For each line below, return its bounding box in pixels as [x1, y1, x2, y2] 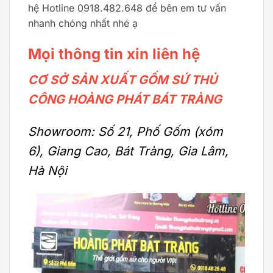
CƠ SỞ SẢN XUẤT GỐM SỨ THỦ [28, 73, 218, 88]
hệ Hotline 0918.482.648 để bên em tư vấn [28, 2, 226, 15]
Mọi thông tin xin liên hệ [28, 45, 200, 63]
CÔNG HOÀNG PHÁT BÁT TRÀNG [28, 92, 222, 107]
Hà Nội [28, 163, 67, 178]
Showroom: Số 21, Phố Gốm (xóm [28, 124, 223, 139]
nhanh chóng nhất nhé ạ [28, 17, 138, 30]
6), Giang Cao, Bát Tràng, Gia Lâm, [28, 143, 229, 158]
